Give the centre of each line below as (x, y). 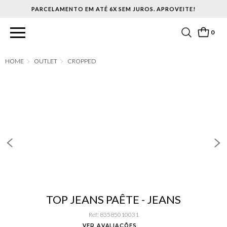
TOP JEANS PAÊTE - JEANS (113, 200)
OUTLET (46, 61)
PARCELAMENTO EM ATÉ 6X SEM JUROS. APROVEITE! (113, 9)
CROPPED (82, 61)
